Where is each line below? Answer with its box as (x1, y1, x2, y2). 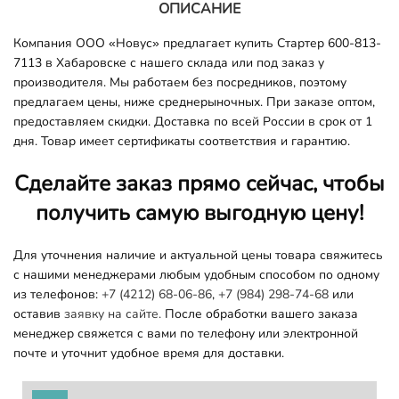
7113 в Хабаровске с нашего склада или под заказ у (13, 53, 324, 71)
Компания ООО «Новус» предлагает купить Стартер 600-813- (13, 34, 381, 52)
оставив (13, 305, 64, 322)
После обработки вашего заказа (161, 305, 358, 322)
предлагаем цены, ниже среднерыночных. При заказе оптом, (13, 93, 375, 110)
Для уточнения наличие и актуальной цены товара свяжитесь (13, 246, 383, 264)
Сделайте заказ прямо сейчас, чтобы (14, 168, 385, 198)
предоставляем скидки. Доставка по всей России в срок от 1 (13, 112, 372, 130)
